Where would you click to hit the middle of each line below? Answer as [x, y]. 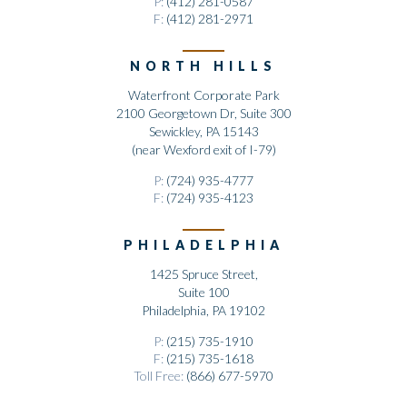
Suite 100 [203, 293]
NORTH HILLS [203, 66]
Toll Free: [160, 376]
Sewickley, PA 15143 [203, 132]
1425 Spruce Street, [203, 274]
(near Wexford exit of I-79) [203, 150]
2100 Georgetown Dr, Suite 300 [203, 114]
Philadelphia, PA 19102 [203, 311]
